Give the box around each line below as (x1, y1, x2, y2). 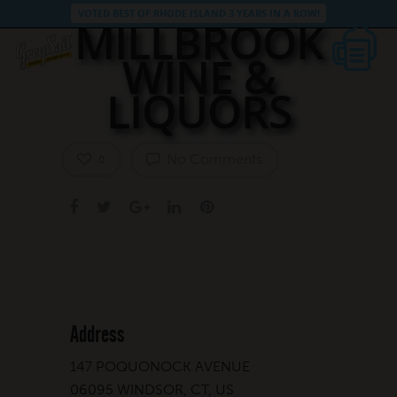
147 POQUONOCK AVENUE (70, 357, 250, 375)
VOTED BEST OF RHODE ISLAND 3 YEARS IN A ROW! (77, 6, 320, 20)
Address (70, 321, 125, 348)
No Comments (163, 150, 262, 167)
